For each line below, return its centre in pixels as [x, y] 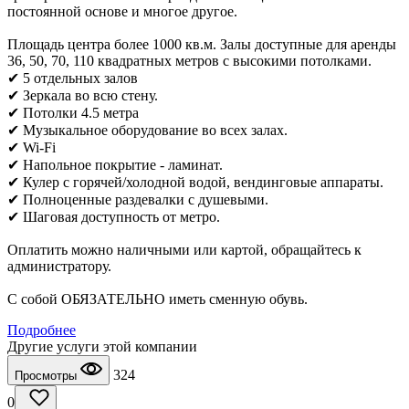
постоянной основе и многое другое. [122, 12]
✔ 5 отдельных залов [73, 79]
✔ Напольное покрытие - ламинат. [115, 165]
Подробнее [42, 330]
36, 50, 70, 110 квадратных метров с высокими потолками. [189, 61]
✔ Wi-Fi [31, 148]
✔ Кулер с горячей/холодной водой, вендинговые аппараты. [195, 183]
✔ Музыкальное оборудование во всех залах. [147, 131]
